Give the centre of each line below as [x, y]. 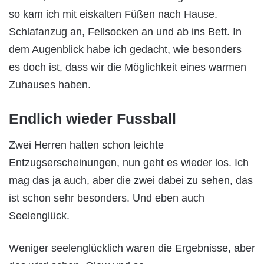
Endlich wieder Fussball [93, 118]
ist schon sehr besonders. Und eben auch [107, 198]
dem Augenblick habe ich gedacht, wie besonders [125, 49]
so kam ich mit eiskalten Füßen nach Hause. [113, 14]
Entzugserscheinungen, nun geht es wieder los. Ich [129, 163]
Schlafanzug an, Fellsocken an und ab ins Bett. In [125, 32]
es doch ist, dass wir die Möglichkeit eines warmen [128, 67]
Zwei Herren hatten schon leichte [86, 145]
